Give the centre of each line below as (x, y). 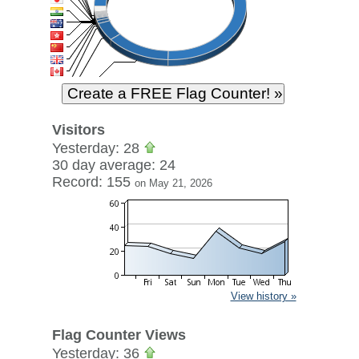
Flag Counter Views (119, 335)
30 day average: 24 (113, 165)
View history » (263, 296)
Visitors (78, 130)
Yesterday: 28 (97, 148)
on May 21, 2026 (173, 183)
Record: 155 (93, 182)
